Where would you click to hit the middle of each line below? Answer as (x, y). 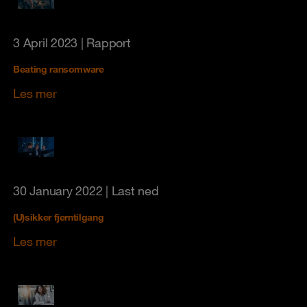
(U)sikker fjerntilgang (59, 217)
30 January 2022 (58, 190)
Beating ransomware (59, 69)
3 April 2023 (45, 42)
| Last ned (131, 190)
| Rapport (104, 42)
